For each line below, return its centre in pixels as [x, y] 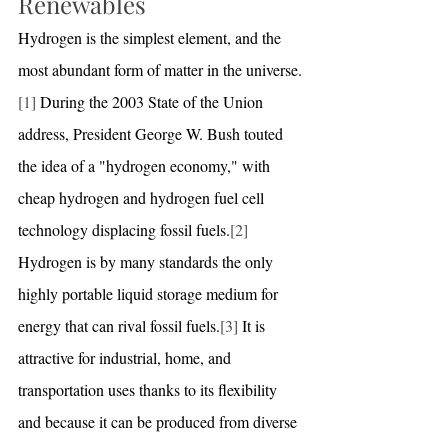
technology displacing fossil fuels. [124, 229]
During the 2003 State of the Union [151, 101]
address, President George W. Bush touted [152, 133]
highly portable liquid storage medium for [150, 293]
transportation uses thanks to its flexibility [149, 389]
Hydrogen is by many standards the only [147, 261]
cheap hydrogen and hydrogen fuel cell [143, 197]
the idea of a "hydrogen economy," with [146, 165]
